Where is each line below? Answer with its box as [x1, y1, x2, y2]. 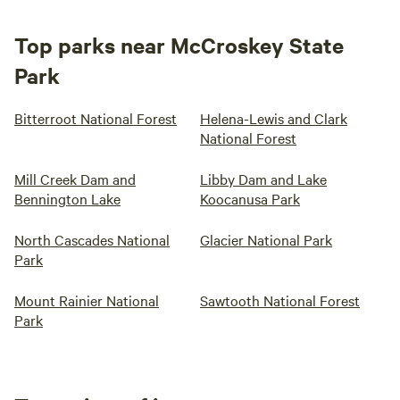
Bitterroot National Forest [14, 108, 177, 128]
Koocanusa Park [200, 188, 300, 208]
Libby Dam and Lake [200, 169, 327, 188]
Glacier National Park [200, 229, 332, 249]
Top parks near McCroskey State [14, 30, 344, 59]
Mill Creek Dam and [14, 169, 136, 188]
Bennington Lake [14, 188, 121, 208]
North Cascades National [14, 229, 170, 249]
